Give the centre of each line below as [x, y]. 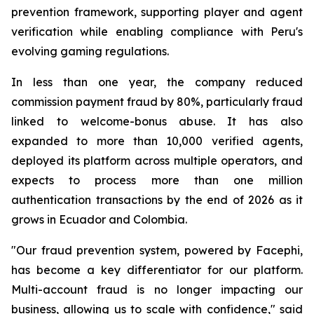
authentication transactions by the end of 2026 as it [157, 200]
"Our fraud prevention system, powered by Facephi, [157, 250]
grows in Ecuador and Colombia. [99, 219]
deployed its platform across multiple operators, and [157, 161]
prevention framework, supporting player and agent [157, 12]
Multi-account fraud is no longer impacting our [157, 289]
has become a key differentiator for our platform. [157, 270]
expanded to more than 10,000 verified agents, [157, 141]
